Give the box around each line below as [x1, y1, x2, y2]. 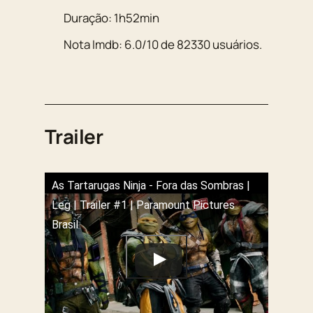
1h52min [114, 9, 160, 26]
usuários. [210, 36, 263, 53]
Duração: [64, 9, 115, 26]
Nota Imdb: [64, 36, 125, 53]
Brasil [52, 218, 78, 232]
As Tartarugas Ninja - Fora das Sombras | [52, 179, 250, 193]
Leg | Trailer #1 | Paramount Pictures [52, 198, 235, 212]
